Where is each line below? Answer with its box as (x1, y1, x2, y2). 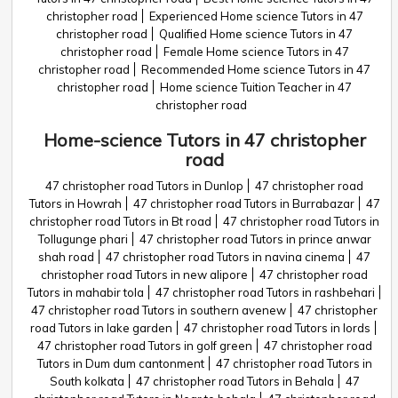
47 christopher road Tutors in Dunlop (45, 179, 243, 193)
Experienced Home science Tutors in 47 (148, 9, 363, 23)
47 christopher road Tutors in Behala (135, 374, 334, 388)
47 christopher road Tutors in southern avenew (31, 303, 286, 317)
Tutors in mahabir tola (28, 285, 145, 299)
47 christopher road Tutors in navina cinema (106, 250, 345, 264)
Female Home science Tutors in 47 (163, 44, 349, 59)
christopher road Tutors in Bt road (29, 214, 211, 228)
